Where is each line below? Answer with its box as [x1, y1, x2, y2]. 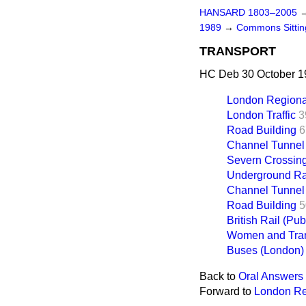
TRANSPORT [199, 44, 276, 58]
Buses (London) [227, 245, 304, 256]
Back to [199, 270, 238, 282]
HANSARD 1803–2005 [199, 8, 297, 18]
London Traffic [227, 109, 296, 121]
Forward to [199, 286, 254, 297]
